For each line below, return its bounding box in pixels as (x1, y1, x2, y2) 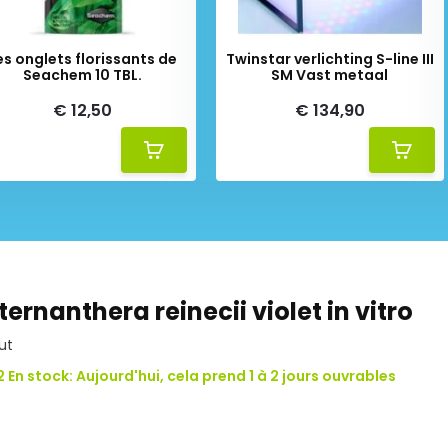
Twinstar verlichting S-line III (225, 48, 434, 69)
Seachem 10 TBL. (22, 64, 142, 85)
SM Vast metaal (271, 64, 389, 85)
